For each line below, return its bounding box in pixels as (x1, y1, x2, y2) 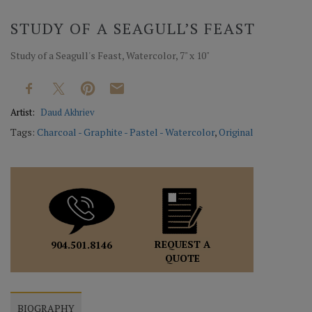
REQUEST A (154, 237, 210, 251)
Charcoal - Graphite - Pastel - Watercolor (37, 125, 214, 139)
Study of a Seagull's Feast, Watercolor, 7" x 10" (10, 48, 210, 62)
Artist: (10, 105, 37, 118)
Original (219, 125, 253, 139)
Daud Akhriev (40, 105, 95, 118)
